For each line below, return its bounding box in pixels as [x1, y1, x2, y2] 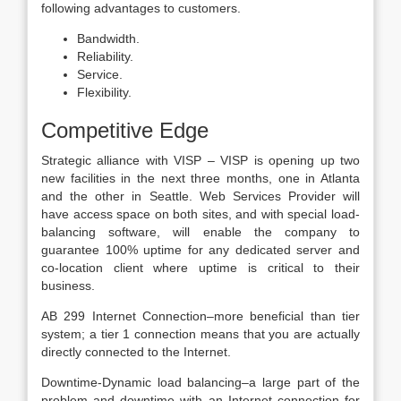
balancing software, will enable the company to [41, 225, 360, 239]
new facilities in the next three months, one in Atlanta [41, 171, 360, 185]
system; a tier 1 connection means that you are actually [41, 327, 360, 341]
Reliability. [77, 49, 133, 64]
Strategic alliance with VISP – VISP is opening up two [41, 153, 360, 167]
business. [41, 278, 95, 293]
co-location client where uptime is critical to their [41, 260, 360, 275]
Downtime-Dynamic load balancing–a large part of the [41, 375, 360, 389]
